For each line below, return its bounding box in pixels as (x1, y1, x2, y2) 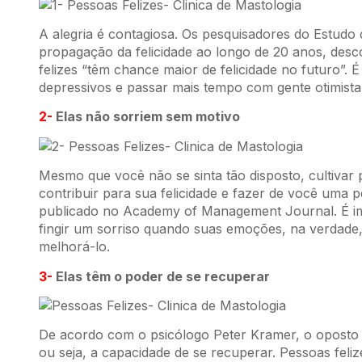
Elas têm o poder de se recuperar (53, 267, 270, 284)
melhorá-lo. (39, 238, 110, 255)
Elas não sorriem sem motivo (53, 108, 240, 125)
